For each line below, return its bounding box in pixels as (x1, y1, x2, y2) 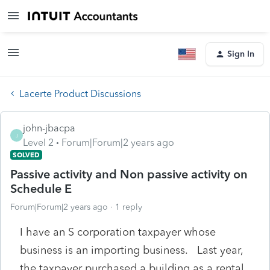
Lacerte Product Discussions (19, 87, 141, 99)
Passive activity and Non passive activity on (10, 166, 248, 181)
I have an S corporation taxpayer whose (20, 225, 216, 239)
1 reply (115, 201, 142, 212)
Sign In (227, 49, 254, 59)
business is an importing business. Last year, (20, 243, 243, 257)
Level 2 (23, 136, 54, 148)
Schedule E (10, 181, 72, 196)
